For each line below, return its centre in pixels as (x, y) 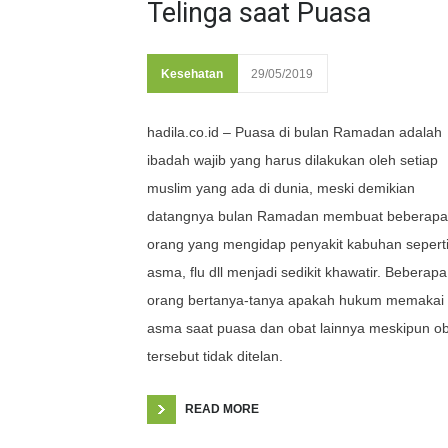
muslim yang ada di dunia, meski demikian (281, 188)
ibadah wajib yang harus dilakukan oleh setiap (292, 160)
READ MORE (222, 409)
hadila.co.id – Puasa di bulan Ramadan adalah (294, 132)
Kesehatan (192, 74)
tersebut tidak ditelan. (215, 356)
